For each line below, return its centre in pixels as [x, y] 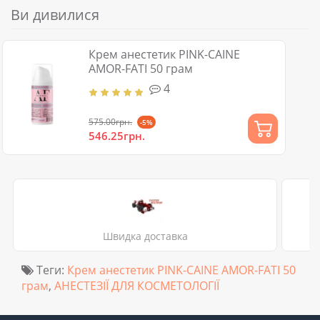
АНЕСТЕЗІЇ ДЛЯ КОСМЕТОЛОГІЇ [137, 285]
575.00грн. [110, 121]
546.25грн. [117, 135]
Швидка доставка [145, 236]
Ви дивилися [55, 14]
